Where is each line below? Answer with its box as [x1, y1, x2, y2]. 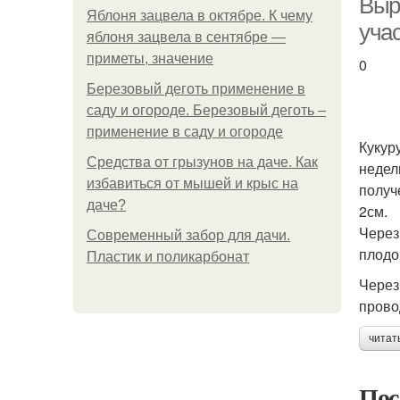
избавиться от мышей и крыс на [87, 176, 298, 191]
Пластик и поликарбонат [87, 249, 249, 264]
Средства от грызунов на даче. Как [87, 154, 318, 170]
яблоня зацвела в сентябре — [87, 29, 286, 45]
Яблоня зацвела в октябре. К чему [87, 8, 312, 23]
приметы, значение [87, 51, 213, 66]
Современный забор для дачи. [87, 228, 290, 243]
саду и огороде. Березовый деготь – [87, 103, 326, 118]
